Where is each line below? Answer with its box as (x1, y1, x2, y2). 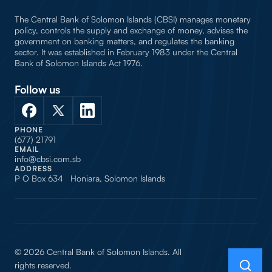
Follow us (15, 82, 60, 96)
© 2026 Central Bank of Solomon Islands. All (15, 246, 182, 257)
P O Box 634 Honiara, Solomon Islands (15, 172, 165, 183)
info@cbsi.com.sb (15, 153, 81, 164)
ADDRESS (15, 163, 52, 173)
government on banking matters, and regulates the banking (15, 35, 234, 46)
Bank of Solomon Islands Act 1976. (15, 57, 143, 68)
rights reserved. (15, 259, 72, 270)
